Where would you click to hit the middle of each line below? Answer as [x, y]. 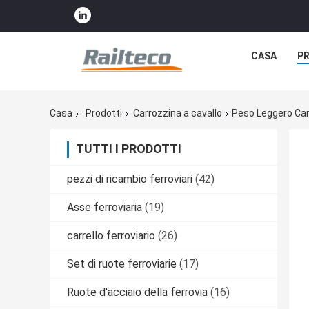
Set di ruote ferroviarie [122, 264]
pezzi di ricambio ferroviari [130, 179]
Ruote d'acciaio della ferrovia [137, 292]
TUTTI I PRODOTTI [129, 149]
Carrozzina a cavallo [178, 113]
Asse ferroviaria [104, 208]
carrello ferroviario [111, 236]
